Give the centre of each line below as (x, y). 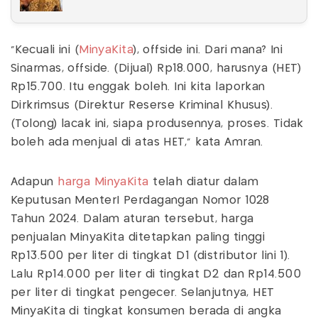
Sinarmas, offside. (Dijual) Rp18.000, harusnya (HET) (156, 68)
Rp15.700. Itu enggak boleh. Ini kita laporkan (138, 87)
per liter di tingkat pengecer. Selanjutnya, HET (143, 292)
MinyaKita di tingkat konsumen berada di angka (146, 311)
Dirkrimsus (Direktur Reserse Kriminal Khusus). (142, 105)
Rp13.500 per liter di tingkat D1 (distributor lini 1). (150, 256)
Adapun (32, 182)
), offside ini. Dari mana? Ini (208, 50)
